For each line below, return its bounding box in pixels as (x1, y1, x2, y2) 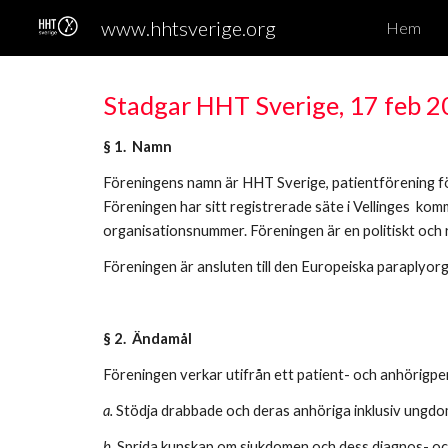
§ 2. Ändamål (102, 330, 195, 347)
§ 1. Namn (102, 138, 175, 155)
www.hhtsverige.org (101, 16, 277, 40)
